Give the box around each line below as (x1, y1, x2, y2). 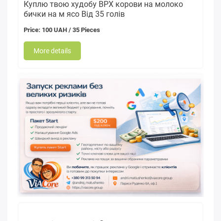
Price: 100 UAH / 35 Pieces (24, 26, 100, 34)
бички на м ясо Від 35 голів (24, 9, 125, 19)
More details (34, 47, 71, 55)
